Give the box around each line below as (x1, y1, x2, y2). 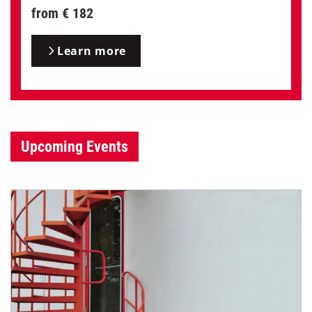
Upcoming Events (21, 138, 128, 156)
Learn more (57, 43, 126, 59)
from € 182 (31, 5, 93, 22)
